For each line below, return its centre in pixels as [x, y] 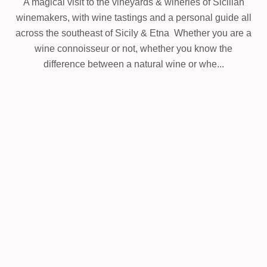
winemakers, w [47, 18]
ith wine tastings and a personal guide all [165, 18]
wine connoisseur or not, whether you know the [133, 49]
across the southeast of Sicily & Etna [94, 33]
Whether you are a [212, 33]
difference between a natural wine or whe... [133, 64]
